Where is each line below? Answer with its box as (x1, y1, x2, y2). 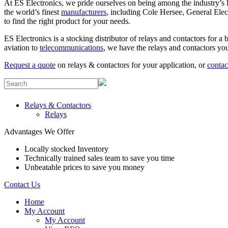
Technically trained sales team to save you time (24, 153, 175, 162)
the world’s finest (4, 7, 61, 16)
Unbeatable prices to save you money (24, 162, 145, 172)
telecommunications (40, 43, 103, 52)
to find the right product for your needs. (4, 16, 130, 25)
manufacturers (61, 7, 106, 16)
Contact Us (4, 180, 40, 189)
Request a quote (4, 60, 55, 69)
